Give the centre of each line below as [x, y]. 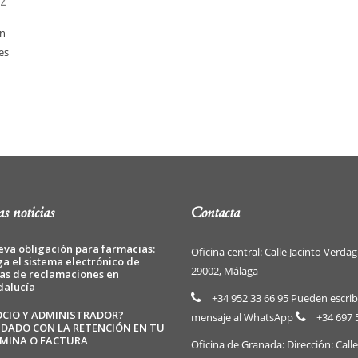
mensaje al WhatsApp [243, 318]
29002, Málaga [225, 271]
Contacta [215, 213]
